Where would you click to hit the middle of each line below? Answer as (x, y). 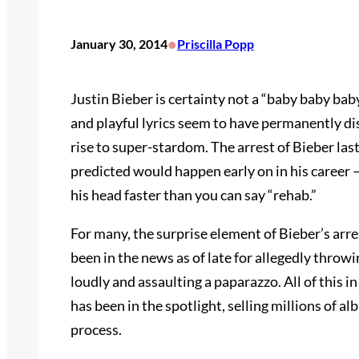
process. (96, 330)
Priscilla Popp (216, 44)
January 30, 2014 (119, 44)
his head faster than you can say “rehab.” (194, 195)
